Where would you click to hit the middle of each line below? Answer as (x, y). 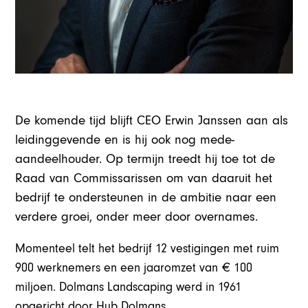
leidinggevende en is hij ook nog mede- (125, 140)
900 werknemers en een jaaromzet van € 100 (134, 268)
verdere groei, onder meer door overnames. (137, 217)
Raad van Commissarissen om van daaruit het (144, 179)
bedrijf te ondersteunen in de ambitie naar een (146, 198)
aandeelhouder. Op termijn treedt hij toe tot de (145, 159)
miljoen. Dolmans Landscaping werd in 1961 (129, 287)
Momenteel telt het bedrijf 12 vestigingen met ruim (147, 249)
